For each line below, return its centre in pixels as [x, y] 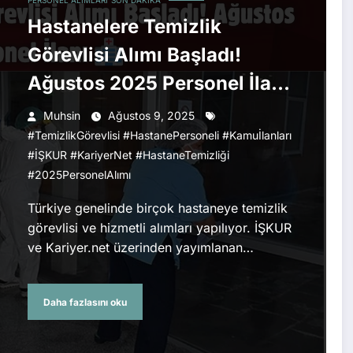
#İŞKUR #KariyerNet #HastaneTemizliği [128, 155]
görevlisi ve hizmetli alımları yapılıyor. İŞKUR [159, 228]
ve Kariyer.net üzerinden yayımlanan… [140, 248]
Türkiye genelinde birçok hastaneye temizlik [157, 208]
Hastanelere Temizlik [124, 27]
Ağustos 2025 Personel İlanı [158, 84]
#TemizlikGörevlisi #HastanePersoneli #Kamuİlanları [159, 136]
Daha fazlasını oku [85, 302]
